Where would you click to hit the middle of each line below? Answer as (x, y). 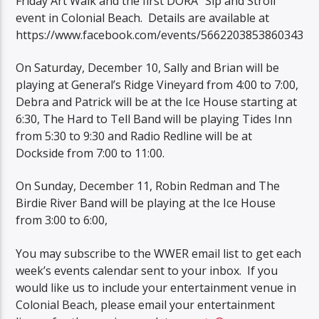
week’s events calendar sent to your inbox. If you (147, 270)
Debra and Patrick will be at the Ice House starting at (157, 101)
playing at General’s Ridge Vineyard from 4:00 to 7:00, (157, 84)
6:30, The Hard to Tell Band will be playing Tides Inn (154, 119)
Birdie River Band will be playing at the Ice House (146, 203)
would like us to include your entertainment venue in (156, 287)
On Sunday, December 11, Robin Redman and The (148, 186)
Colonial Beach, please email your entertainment (146, 304)
